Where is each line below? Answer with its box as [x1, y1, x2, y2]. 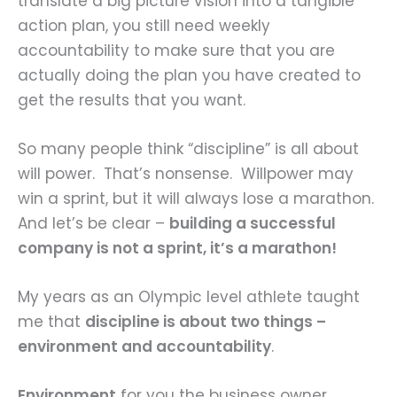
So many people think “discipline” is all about [18, 138, 359, 160]
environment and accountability [18, 336, 271, 358]
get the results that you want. [18, 89, 245, 111]
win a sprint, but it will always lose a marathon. [18, 188, 378, 209]
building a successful [169, 213, 336, 234]
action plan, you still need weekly [18, 14, 270, 36]
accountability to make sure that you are [18, 39, 335, 61]
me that [18, 311, 85, 333]
